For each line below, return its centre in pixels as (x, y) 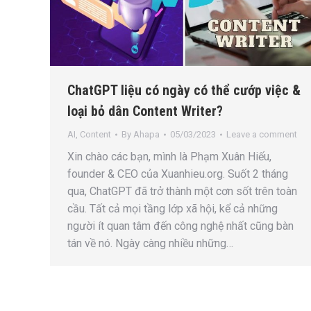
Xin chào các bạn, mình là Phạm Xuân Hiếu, (169, 157)
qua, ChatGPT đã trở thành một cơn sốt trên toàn (182, 192)
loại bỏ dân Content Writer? (145, 111)
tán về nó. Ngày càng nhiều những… (150, 244)
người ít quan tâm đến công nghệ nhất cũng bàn (180, 226)
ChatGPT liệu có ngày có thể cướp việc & (184, 91)
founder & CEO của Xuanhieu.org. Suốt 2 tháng (178, 174)
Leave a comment (262, 135)
